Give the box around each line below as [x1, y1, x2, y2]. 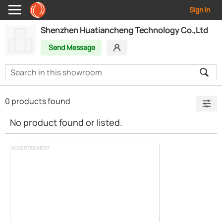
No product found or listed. [10, 116, 122, 128]
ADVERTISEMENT [11, 144, 50, 151]
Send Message [49, 43, 95, 52]
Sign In [189, 5, 210, 14]
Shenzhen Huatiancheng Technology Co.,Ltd [41, 25, 208, 36]
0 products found [5, 96, 72, 107]
